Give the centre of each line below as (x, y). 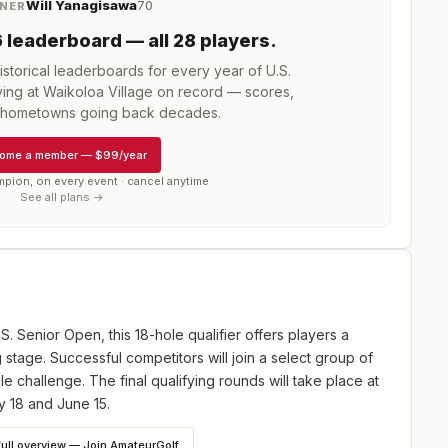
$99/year (121, 154)
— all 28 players (195, 40)
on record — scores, (223, 91)
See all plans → (62, 197)
